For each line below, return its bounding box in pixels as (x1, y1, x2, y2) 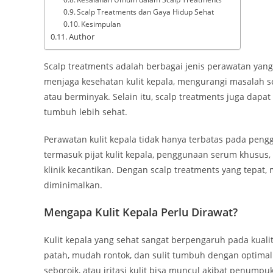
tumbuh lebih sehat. (44, 106, 127, 118)
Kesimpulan (81, 19, 121, 30)
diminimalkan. (44, 179, 102, 191)
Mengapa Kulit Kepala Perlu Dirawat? (44, 205, 238, 220)
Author (68, 32, 94, 43)
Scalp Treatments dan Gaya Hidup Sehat (77, 7, 214, 18)
